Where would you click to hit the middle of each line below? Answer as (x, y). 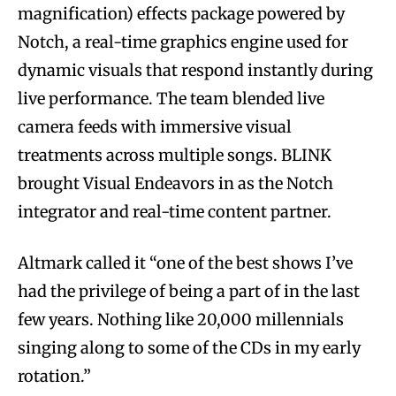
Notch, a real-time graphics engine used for (183, 42)
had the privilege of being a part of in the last (189, 291)
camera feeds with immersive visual (155, 126)
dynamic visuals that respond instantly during (195, 70)
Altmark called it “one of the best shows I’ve (185, 263)
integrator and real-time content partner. (175, 211)
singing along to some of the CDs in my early (189, 347)
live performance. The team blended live (171, 98)
